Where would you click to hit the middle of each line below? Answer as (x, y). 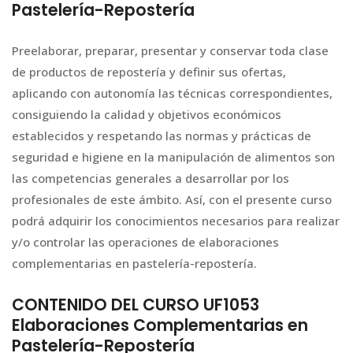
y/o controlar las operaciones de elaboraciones (145, 242)
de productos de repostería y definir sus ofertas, (149, 72)
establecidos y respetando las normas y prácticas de (162, 136)
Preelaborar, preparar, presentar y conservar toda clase (170, 51)
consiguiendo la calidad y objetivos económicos (147, 115)
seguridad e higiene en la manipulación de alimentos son (173, 157)
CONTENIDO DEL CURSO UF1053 (136, 304)
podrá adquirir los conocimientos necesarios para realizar (176, 221)
